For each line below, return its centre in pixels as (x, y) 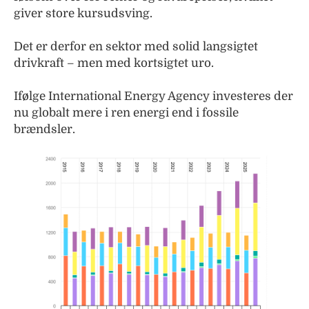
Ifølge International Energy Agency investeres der (153, 96)
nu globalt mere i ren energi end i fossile (126, 113)
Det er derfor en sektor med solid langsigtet (136, 47)
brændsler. (44, 129)
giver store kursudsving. (83, 13)
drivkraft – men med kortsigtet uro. (114, 63)
